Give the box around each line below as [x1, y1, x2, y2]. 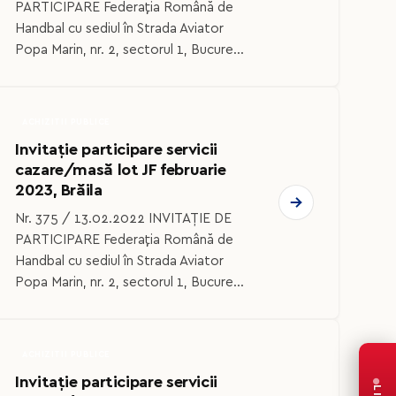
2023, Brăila [15, 181, 103, 199]
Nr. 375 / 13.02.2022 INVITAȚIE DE [15, 212, 232, 226]
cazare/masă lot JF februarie [15, 161, 226, 179]
